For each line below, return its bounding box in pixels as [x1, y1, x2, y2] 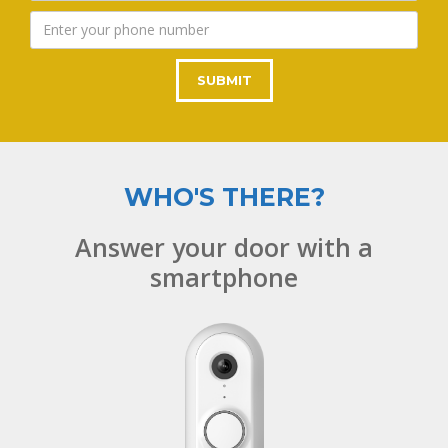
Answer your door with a [75, 229, 373, 264]
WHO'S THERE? [123, 181, 325, 212]
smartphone [150, 259, 298, 294]
